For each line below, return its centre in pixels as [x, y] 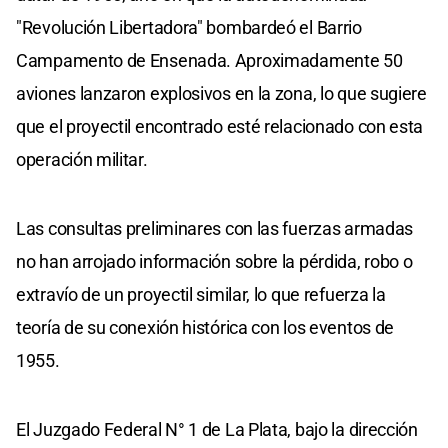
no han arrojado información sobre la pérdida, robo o [214, 261]
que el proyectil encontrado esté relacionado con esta [220, 126]
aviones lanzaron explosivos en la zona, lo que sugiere [221, 93]
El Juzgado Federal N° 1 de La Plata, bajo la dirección [217, 429]
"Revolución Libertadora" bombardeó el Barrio [189, 27]
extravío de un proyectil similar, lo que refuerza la [201, 294]
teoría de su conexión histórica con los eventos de [205, 327]
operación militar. [82, 159]
